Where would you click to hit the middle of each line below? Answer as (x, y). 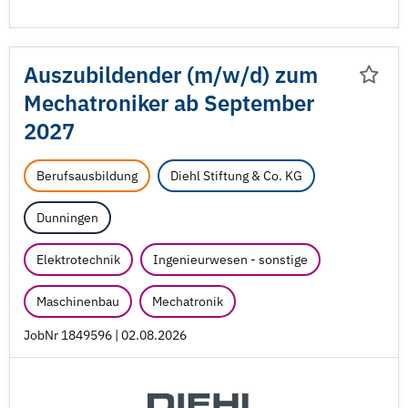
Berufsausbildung (87, 176)
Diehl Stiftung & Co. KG (236, 176)
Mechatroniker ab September (169, 103)
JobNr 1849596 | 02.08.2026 (105, 335)
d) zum (284, 75)
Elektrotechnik (78, 260)
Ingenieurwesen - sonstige (230, 260)
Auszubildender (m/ (123, 75)
